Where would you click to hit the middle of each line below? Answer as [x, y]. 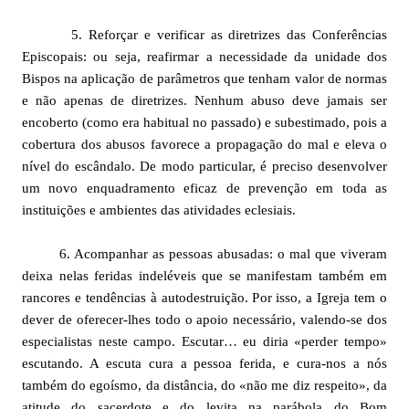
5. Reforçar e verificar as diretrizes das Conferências [204, 35]
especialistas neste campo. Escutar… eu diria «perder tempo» [204, 341]
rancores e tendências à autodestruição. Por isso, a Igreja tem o [204, 298]
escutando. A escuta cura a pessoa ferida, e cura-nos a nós [204, 363]
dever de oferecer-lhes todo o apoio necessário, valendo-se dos [204, 320]
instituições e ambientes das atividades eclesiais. [159, 210]
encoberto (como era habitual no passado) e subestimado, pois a [204, 122]
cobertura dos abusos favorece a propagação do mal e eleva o [204, 144]
